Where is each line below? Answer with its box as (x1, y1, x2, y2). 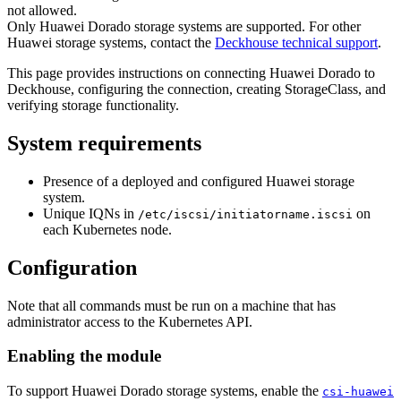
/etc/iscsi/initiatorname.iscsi (138, 207, 353, 221)
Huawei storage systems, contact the (7, 34, 215, 50)
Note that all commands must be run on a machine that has (7, 297, 336, 313)
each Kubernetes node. (43, 221, 172, 237)
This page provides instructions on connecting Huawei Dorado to (7, 64, 375, 81)
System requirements (7, 131, 201, 155)
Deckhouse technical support (215, 34, 378, 50)
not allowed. (7, 2, 77, 18)
